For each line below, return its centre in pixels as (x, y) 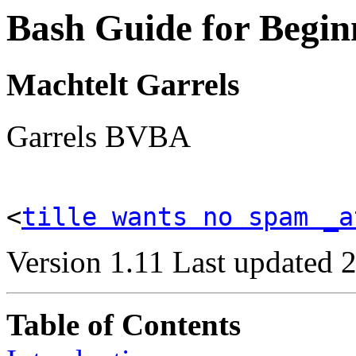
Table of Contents (124, 325)
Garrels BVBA (99, 137)
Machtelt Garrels (123, 85)
